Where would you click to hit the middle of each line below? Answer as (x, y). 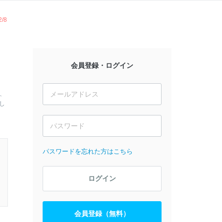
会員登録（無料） (102, 214)
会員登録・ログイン (102, 65)
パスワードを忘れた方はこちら (88, 151)
